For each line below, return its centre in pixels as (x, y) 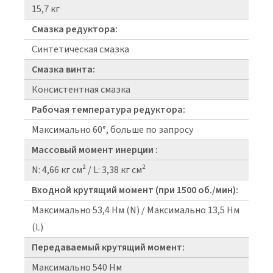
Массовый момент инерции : (95, 150)
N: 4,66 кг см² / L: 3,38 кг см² (89, 170)
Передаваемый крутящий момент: (108, 248)
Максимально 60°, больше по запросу (112, 130)
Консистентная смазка (81, 90)
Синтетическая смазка (80, 50)
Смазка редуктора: (75, 30)
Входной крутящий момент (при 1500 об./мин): (135, 190)
